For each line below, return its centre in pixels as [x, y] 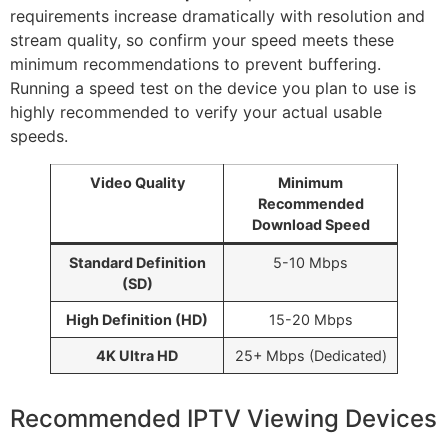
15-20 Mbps [310, 319]
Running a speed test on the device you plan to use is [213, 87]
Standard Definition [137, 262]
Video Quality [137, 182]
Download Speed [310, 224]
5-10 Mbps [310, 262]
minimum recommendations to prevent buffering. [195, 63]
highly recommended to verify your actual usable [196, 111]
